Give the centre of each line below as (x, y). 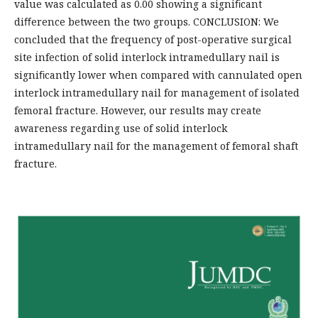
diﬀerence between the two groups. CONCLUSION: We (147, 21)
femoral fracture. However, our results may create (138, 110)
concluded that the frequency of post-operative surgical (153, 39)
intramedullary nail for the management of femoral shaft (156, 146)
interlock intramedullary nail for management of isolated (157, 92)
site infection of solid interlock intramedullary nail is (147, 57)
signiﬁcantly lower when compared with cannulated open (158, 75)
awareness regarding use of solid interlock (121, 128)
